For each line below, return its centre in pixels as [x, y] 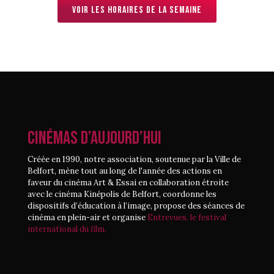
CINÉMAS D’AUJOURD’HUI [94, 138]
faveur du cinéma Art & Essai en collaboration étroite [128, 182]
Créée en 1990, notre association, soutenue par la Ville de [134, 159]
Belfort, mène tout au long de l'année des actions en [125, 171]
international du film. [67, 229]
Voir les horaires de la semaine [137, 10]
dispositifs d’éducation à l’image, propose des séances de [136, 206]
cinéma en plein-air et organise [87, 217]
